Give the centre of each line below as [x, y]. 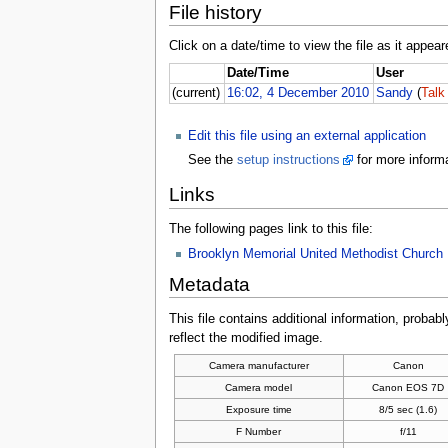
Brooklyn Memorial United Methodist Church [315, 254]
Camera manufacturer [258, 366]
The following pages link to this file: [270, 229]
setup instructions [288, 159]
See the [212, 159]
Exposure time [258, 410]
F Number [259, 432]
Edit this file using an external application [306, 135]
